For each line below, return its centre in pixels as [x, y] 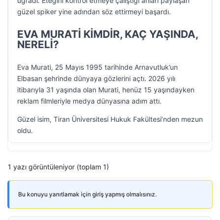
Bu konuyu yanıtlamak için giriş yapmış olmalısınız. [87, 194]
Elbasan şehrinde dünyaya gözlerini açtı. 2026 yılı [96, 78]
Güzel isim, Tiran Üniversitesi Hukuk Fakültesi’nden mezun [110, 119]
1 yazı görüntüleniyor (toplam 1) [58, 167]
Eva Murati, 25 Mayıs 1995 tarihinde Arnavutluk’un [97, 67]
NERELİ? [38, 44]
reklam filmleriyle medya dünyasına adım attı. [89, 101]
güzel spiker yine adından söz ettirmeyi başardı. [94, 12]
